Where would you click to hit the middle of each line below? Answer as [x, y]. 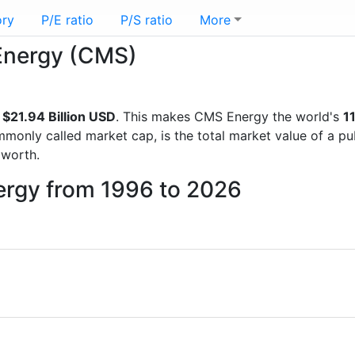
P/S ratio [147, 20]
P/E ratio [67, 20]
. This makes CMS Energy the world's [229, 116]
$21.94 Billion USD [59, 116]
